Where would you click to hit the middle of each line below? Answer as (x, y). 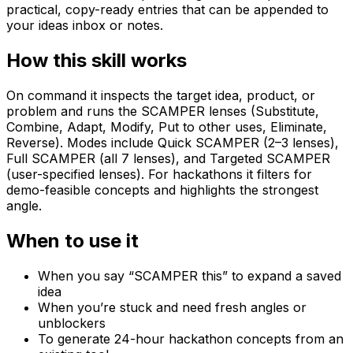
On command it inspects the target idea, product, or (161, 95)
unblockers (72, 323)
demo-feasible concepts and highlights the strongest (162, 190)
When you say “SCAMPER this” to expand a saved (190, 275)
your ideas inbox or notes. (85, 25)
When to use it (72, 240)
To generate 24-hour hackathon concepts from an (191, 338)
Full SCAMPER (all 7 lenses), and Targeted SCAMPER (168, 158)
